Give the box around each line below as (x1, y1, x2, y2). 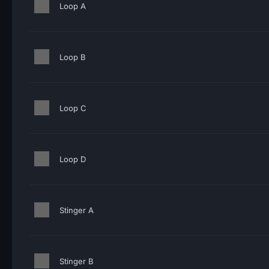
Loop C (59, 103, 86, 113)
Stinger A (59, 205, 94, 215)
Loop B (59, 52, 86, 62)
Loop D (59, 154, 86, 164)
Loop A (59, 1, 86, 11)
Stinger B (59, 256, 94, 266)
